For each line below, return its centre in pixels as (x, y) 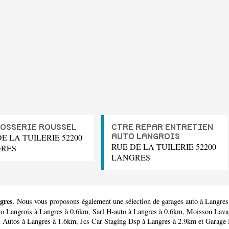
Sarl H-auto (109, 212)
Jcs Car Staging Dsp (110, 221)
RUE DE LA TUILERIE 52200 (164, 147)
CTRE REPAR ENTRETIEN (162, 128)
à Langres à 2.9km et (173, 221)
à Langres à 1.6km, (50, 221)
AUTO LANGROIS (146, 137)
